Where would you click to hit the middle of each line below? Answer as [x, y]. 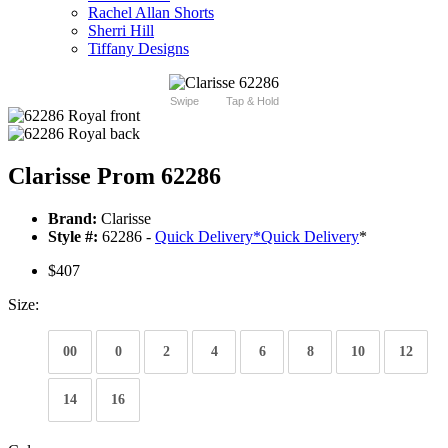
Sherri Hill [121, 31]
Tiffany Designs [138, 49]
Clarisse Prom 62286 [114, 176]
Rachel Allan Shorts [151, 13]
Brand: [72, 219]
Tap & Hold [252, 101]
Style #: [73, 237]
